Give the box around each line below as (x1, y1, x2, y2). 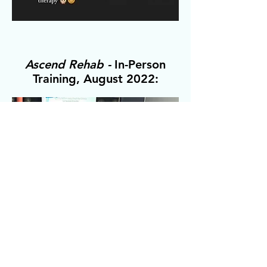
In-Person (111, 57, 166, 72)
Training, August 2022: (32, 71, 159, 86)
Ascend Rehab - (25, 57, 111, 72)
